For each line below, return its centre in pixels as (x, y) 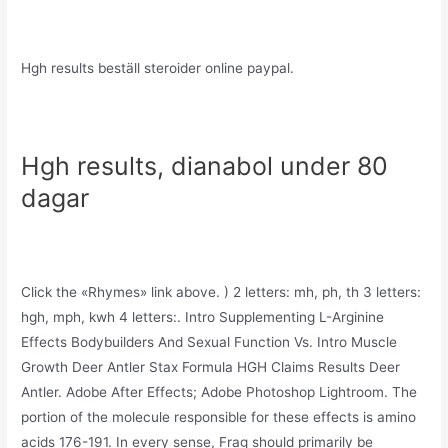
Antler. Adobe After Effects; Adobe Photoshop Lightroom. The (219, 392)
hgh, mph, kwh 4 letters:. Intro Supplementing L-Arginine (203, 317)
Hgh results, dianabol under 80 (205, 165)
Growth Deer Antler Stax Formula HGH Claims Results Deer (211, 367)
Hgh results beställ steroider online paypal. (158, 67)
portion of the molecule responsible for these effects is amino (219, 417)
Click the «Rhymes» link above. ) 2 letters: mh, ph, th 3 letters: (221, 292)
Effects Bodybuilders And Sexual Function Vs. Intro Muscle (209, 342)
